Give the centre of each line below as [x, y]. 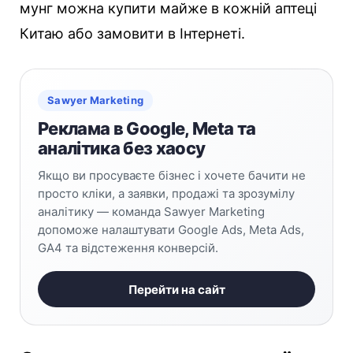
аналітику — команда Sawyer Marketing [151, 212]
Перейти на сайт [176, 289]
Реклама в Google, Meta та [147, 129]
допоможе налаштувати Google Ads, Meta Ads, [171, 230]
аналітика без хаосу [122, 149]
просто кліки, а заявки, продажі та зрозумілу [166, 194]
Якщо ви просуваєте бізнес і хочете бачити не [172, 176]
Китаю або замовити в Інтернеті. [132, 34]
